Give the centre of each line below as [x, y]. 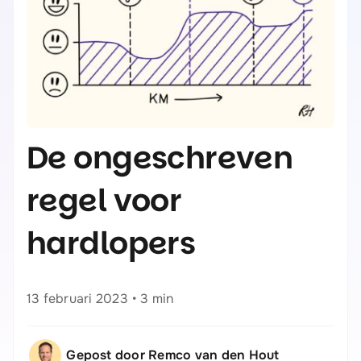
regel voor [104, 200]
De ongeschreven [160, 158]
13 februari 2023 [77, 298]
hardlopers [111, 243]
